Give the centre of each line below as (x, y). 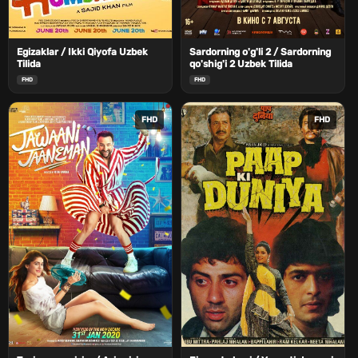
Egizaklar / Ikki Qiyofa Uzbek (82, 52)
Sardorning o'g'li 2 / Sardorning (260, 52)
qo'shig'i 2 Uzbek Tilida (241, 64)
